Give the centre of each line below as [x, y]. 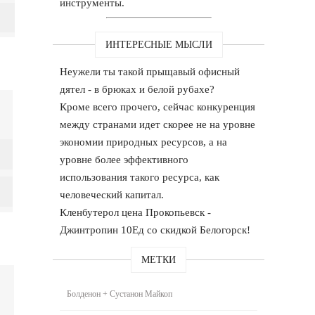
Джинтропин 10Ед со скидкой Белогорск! [155, 230]
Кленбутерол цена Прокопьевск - [136, 212]
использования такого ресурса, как [140, 177]
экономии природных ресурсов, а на [144, 142]
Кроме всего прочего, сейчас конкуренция [158, 107]
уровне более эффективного [124, 159]
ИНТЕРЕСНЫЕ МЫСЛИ [159, 44]
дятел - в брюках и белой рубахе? [137, 89]
